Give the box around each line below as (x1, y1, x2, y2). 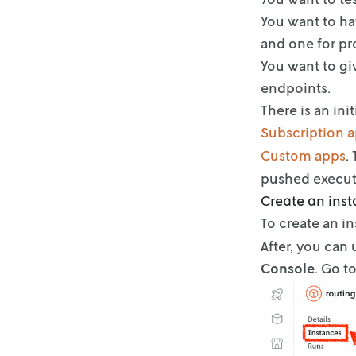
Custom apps (261, 146, 346, 164)
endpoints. (261, 79, 331, 96)
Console (261, 259, 315, 277)
